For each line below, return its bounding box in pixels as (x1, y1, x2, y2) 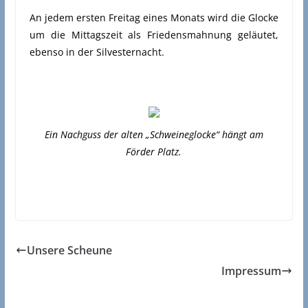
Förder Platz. (126, 145, 182, 158)
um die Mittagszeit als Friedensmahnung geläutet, (29, 28, 279, 41)
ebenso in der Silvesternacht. (29, 45, 164, 58)
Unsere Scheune (26, 243, 112, 258)
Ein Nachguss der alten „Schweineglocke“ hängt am (44, 128, 263, 141)
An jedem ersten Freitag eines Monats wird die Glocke (29, 11, 279, 24)
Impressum (221, 263, 282, 278)
